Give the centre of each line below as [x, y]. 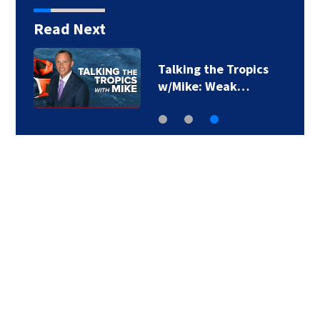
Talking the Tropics [213, 69]
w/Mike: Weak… [203, 86]
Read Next [69, 29]
